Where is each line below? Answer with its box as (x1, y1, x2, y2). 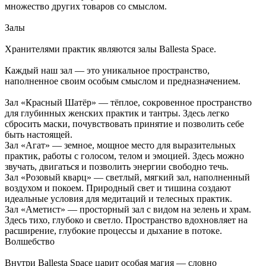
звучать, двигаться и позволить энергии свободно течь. (5, 161, 229, 172)
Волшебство (5, 236, 55, 247)
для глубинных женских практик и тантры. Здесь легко (5, 108, 229, 119)
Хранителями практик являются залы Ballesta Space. (5, 44, 216, 55)
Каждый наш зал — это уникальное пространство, (5, 65, 210, 76)
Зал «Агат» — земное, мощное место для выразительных (5, 140, 236, 151)
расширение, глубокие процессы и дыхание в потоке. (5, 226, 222, 236)
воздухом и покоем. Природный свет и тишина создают (5, 183, 231, 194)
